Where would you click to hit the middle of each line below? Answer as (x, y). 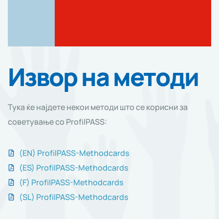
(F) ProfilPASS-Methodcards (71, 183)
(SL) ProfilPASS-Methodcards (73, 197)
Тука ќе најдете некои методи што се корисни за (98, 107)
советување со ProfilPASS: (57, 121)
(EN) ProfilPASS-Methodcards (74, 153)
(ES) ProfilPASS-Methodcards (73, 168)
